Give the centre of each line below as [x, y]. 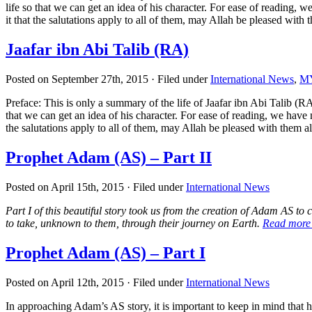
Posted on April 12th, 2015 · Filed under [96, 282]
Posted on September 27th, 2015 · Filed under [108, 79]
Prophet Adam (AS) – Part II [109, 158]
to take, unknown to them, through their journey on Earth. [134, 223]
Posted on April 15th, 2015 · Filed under [96, 187]
